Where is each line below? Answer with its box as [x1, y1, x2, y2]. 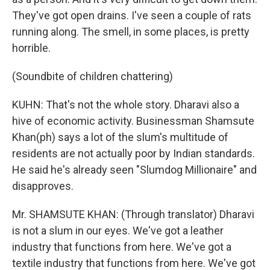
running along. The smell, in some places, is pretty [12, 25, 250, 38]
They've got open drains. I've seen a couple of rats [12, 9, 251, 22]
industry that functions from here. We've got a [12, 240, 231, 253]
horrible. [12, 42, 51, 54]
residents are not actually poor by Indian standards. [12, 147, 255, 160]
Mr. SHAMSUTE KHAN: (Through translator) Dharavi [12, 208, 254, 221]
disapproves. [12, 180, 74, 192]
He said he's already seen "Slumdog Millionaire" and [12, 163, 257, 176]
